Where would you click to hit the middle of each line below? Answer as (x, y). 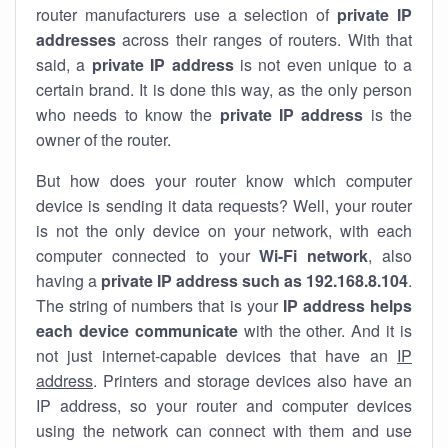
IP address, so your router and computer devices (224, 405)
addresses (76, 39)
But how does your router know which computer (224, 180)
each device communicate (137, 330)
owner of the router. (103, 139)
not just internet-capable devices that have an (216, 355)
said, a (64, 64)
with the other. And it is (324, 330)
